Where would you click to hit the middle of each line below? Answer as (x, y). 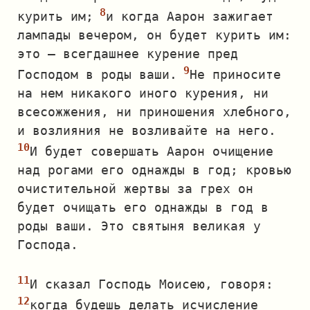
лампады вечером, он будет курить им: (154, 35)
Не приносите (235, 74)
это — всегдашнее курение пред (128, 54)
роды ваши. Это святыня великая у (139, 226)
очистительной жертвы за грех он (135, 189)
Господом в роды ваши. (97, 74)
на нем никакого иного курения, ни (143, 93)
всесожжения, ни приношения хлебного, (154, 112)
